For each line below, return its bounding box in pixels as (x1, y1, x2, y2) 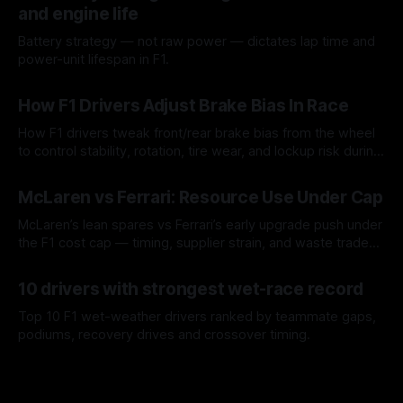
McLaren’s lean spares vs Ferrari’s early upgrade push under (18, 216, 382, 233)
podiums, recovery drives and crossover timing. (18, 326, 310, 343)
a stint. (18, 160, 58, 177)
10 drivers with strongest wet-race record (18, 278, 364, 300)
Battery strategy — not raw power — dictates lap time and (18, 32, 375, 49)
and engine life (18, 3, 139, 24)
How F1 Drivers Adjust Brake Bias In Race (18, 94, 349, 116)
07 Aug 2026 (18, 263, 88, 277)
